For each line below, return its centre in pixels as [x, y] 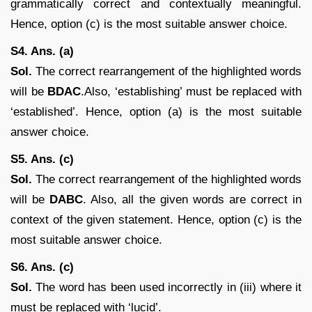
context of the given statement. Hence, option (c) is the [156, 219]
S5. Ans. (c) [42, 159]
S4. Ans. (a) [42, 51]
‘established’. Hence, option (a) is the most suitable [156, 111]
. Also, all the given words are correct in [193, 199]
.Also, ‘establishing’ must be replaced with [192, 91]
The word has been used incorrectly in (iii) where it [167, 287]
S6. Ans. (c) [42, 267]
